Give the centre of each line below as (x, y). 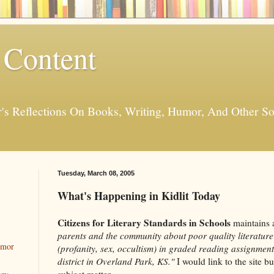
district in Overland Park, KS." (116, 261)
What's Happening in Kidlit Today (139, 195)
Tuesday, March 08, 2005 (96, 173)
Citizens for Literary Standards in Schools (144, 222)
